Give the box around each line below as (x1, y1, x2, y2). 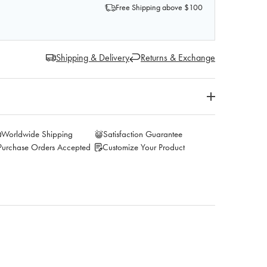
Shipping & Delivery (56, 51, 129, 63)
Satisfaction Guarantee (103, 129, 183, 139)
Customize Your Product (103, 142, 185, 153)
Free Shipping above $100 (116, 2, 203, 13)
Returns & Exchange (141, 51, 215, 63)
